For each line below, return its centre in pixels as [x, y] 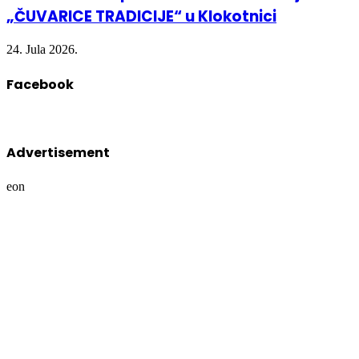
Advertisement [58, 153]
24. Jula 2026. [42, 50]
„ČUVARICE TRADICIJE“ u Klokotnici [141, 16]
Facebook [40, 84]
